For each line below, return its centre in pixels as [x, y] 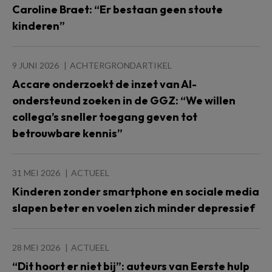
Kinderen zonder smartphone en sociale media [136, 192]
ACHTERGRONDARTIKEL [121, 65]
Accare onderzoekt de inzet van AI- [104, 84]
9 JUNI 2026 [36, 65]
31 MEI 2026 [36, 173]
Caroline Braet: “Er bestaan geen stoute [117, 9]
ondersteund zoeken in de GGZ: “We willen [124, 100]
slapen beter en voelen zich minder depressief [134, 208]
